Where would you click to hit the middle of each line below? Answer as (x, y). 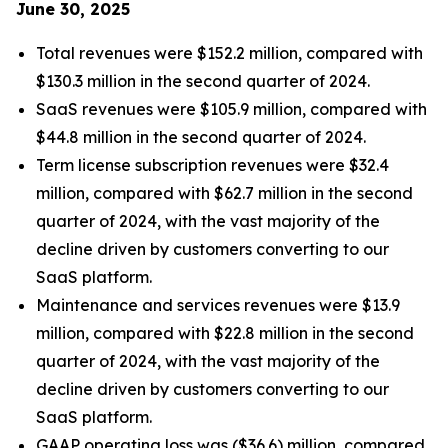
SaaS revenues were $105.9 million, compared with (231, 109)
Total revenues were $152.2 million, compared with (229, 53)
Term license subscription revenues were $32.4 (212, 165)
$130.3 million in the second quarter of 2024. (203, 81)
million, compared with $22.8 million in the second (225, 333)
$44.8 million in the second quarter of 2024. (201, 137)
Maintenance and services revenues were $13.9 (218, 305)
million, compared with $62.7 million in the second (224, 193)
